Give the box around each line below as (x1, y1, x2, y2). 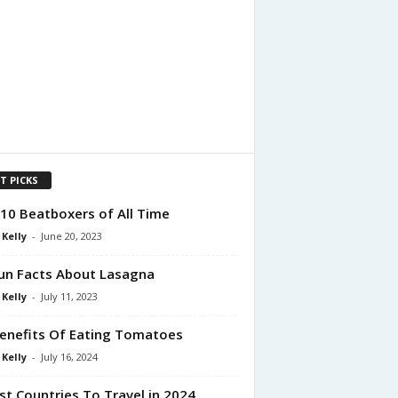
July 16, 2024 (40, 349, 98, 363)
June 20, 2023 (40, 228, 102, 243)
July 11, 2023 (40, 289, 98, 303)
